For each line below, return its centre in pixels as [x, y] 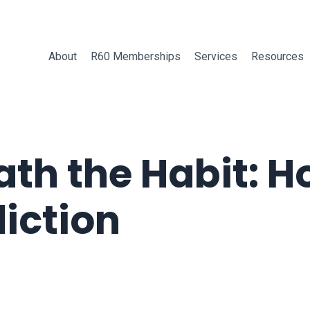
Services [216, 56]
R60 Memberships [135, 56]
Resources [277, 56]
